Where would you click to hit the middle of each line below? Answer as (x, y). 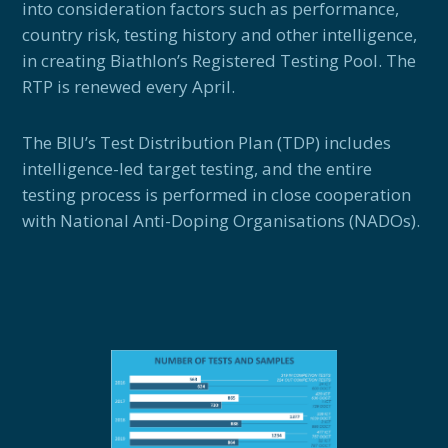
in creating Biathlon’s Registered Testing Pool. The (219, 60)
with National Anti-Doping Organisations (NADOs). (221, 220)
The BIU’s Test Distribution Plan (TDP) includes (207, 142)
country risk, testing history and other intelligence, (220, 34)
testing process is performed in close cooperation (217, 194)
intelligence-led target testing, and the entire (197, 168)
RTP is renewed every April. (129, 86)
